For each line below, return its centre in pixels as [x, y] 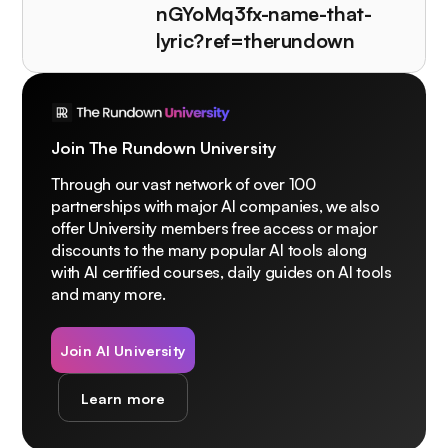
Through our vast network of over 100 [183, 183]
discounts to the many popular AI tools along [209, 249]
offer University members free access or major [214, 227]
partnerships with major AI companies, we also [215, 205]
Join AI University [123, 349]
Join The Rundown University [164, 147]
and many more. [108, 293]
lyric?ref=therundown [255, 40]
